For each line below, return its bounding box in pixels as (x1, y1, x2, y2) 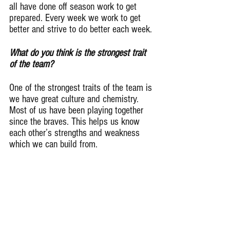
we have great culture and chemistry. (9, 93, 141, 105)
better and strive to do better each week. (9, 23, 152, 35)
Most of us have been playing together (9, 104, 146, 116)
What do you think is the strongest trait (9, 47, 148, 59)
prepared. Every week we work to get (9, 12, 143, 24)
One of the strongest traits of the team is (9, 82, 155, 93)
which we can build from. (9, 138, 98, 150)
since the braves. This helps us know (9, 116, 142, 127)
